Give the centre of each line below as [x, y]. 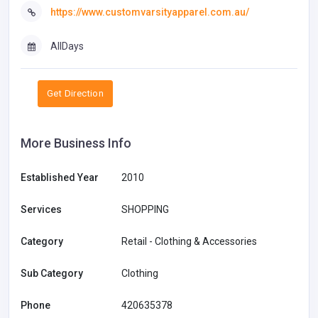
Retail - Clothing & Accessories [189, 241]
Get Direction [76, 93]
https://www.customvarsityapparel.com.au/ [150, 12]
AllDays [67, 46]
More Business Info [76, 143]
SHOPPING [145, 209]
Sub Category [52, 273]
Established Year [60, 177]
